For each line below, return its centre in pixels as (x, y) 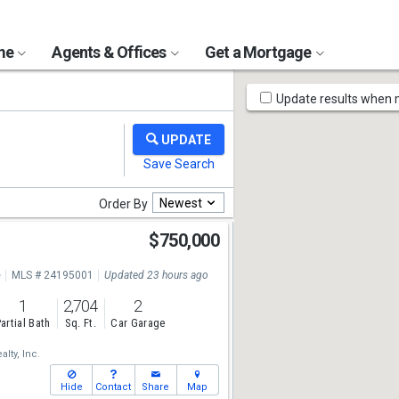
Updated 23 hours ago (156, 275)
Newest (181, 203)
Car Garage (138, 323)
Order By (123, 204)
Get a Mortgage (259, 52)
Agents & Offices (110, 52)
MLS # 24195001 (52, 275)
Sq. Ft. (80, 323)
